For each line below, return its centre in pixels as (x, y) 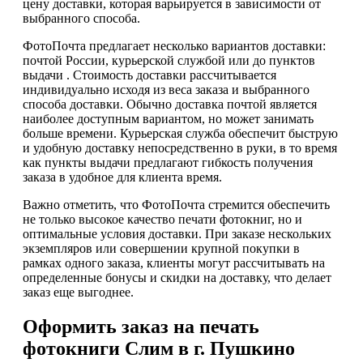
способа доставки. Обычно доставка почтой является (170, 104)
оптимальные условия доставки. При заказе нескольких (177, 233)
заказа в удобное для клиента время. (122, 177)
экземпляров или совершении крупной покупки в (161, 248)
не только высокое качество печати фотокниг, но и (162, 219)
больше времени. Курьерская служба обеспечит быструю (180, 133)
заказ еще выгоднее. (78, 292)
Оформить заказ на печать (141, 326)
